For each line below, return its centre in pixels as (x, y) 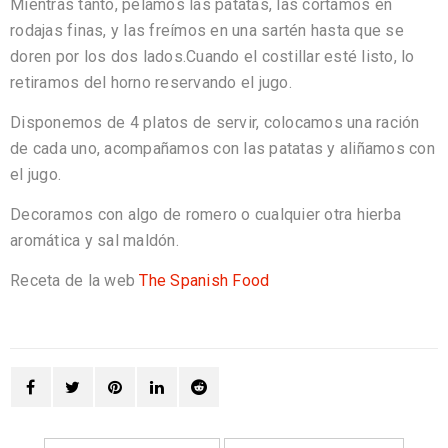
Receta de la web (75, 281)
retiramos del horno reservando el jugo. (151, 83)
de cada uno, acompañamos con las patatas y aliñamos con (222, 149)
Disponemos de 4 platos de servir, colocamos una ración (215, 123)
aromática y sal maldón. (94, 241)
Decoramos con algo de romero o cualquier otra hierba (205, 215)
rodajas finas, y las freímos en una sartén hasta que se (207, 31)
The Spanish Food (204, 281)
